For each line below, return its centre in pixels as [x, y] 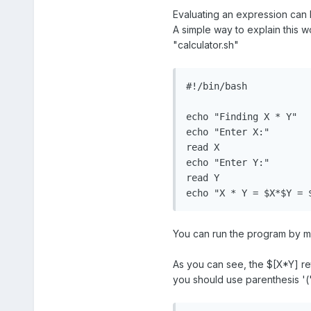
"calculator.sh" [205, 45]
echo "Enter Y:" [227, 163]
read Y [202, 178]
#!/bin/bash [216, 86]
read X [202, 148]
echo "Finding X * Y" [241, 117]
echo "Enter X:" [227, 132]
